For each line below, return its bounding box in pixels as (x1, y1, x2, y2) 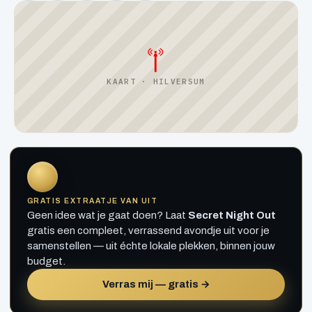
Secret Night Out (188, 209, 276, 221)
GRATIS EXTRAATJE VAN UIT (27, 196, 158, 205)
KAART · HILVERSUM (107, 76, 205, 86)
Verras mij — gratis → (102, 278, 210, 290)
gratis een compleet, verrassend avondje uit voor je (27, 224, 270, 236)
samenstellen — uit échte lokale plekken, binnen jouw (27, 240, 275, 251)
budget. (27, 255, 65, 267)
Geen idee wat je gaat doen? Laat (27, 209, 188, 221)
